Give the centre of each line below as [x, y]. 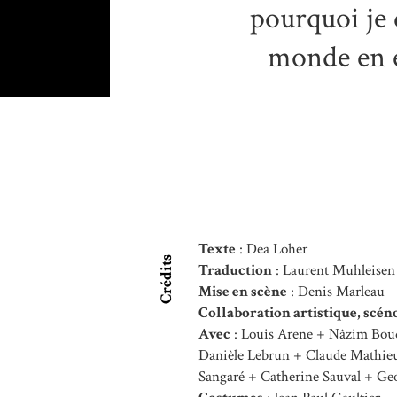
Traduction [235, 270]
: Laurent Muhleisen [334, 270]
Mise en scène [243, 292]
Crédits [166, 279]
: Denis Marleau [336, 292]
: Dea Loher [272, 249]
